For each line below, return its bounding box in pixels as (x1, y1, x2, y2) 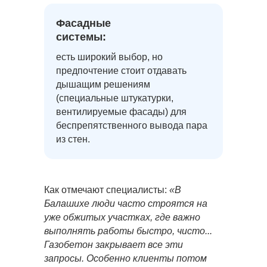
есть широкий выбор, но (56, 52, 163, 62)
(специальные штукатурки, (56, 93, 173, 103)
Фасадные (56, 17, 111, 29)
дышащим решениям (56, 79, 150, 89)
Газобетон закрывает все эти (44, 240, 183, 250)
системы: (56, 31, 106, 43)
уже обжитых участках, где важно (44, 212, 200, 222)
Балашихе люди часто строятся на (44, 198, 207, 209)
